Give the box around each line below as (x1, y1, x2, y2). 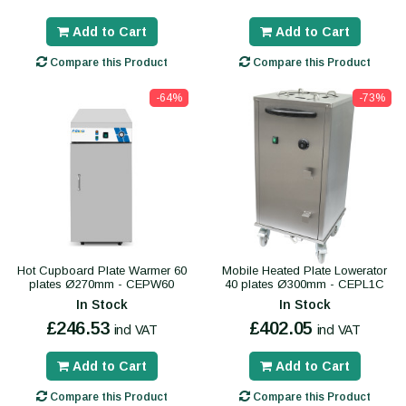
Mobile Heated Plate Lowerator (222, 264, 387, 278)
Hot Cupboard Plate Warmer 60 (16, 264, 187, 278)
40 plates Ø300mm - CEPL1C (225, 277, 384, 292)
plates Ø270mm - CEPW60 (29, 277, 174, 292)
